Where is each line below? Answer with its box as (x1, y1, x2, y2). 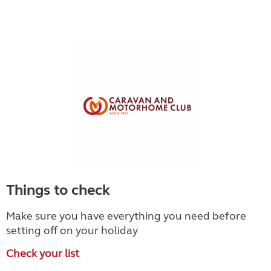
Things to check (6, 181, 110, 199)
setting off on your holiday (6, 224, 138, 237)
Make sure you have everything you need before (6, 209, 246, 223)
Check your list (6, 247, 79, 260)
